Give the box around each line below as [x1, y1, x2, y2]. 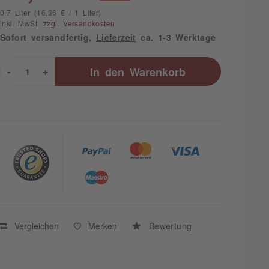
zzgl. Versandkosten [43, 20, 115, 27]
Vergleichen [10, 222, 59, 230]
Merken [88, 222, 117, 230]
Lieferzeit [95, 33, 136, 41]
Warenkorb [130, 66, 186, 77]
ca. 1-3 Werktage [136, 33, 216, 41]
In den [90, 66, 125, 77]
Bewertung [144, 222, 192, 230]
